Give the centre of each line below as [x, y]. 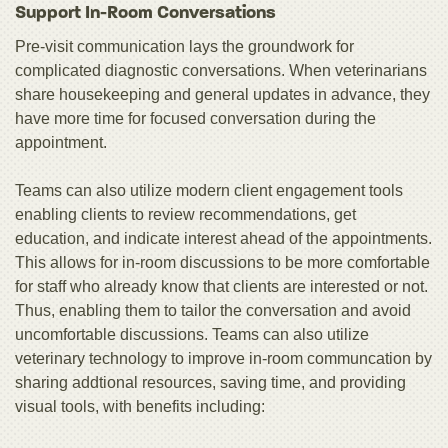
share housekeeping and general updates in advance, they [222, 95]
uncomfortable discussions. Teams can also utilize [192, 335]
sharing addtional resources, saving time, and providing [210, 383]
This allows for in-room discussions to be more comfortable [222, 263]
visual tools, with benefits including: [140, 407]
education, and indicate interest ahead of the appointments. [223, 239]
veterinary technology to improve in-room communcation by [223, 359]
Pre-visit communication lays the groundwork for [184, 47]
